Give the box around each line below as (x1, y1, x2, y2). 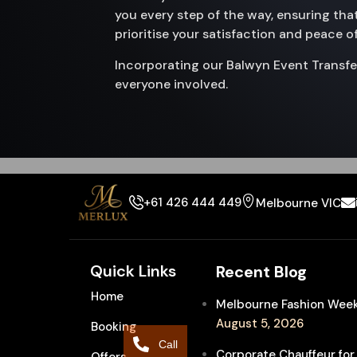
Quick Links (90, 261, 176, 281)
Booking (91, 319, 136, 335)
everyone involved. (115, 76, 228, 93)
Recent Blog (216, 261, 308, 282)
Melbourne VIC (255, 195, 341, 211)
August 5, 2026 (216, 316, 304, 331)
